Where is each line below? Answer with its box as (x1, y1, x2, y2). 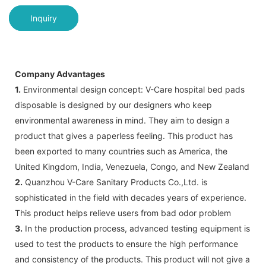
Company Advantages (15, 68, 105, 79)
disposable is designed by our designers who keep (15, 99, 212, 110)
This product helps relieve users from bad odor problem (15, 207, 231, 218)
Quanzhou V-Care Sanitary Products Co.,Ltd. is (23, 176, 207, 187)
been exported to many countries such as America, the (15, 145, 227, 156)
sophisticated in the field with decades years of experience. (15, 192, 246, 202)
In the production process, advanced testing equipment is (23, 223, 250, 233)
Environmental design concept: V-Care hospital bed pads (21, 84, 245, 94)
